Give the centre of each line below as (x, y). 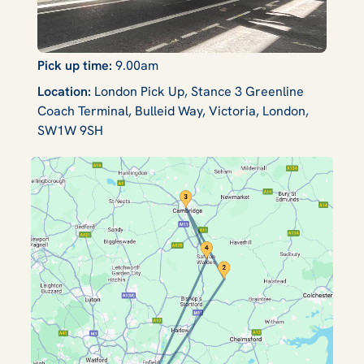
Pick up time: (76, 66)
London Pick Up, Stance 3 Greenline (199, 92)
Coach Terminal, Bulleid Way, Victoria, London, (173, 111)
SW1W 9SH (70, 131)
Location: (66, 92)
